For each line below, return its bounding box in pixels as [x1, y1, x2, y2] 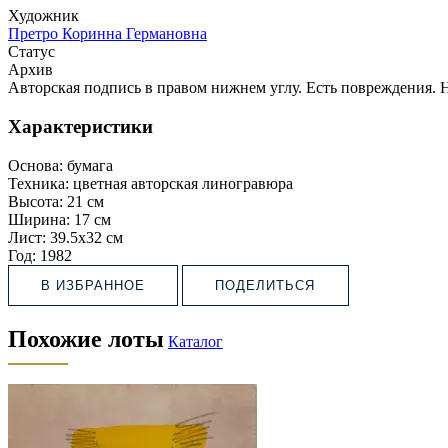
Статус [8, 43, 55, 61]
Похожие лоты [8, 325, 164, 352]
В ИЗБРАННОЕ [41, 277, 146, 293]
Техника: [8, 174, 69, 192]
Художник [8, 7, 79, 25]
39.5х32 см [50, 228, 123, 246]
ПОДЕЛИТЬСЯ [215, 277, 316, 293]
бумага [67, 156, 113, 174]
